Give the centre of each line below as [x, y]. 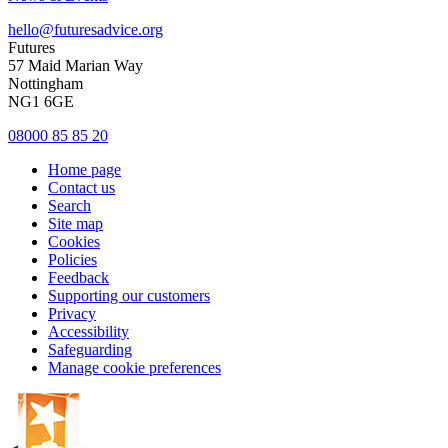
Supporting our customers [129, 295]
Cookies [74, 241]
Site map [75, 223]
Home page [84, 169]
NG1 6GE [41, 101]
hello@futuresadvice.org [85, 29]
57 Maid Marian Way [75, 65]
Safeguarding [90, 349]
